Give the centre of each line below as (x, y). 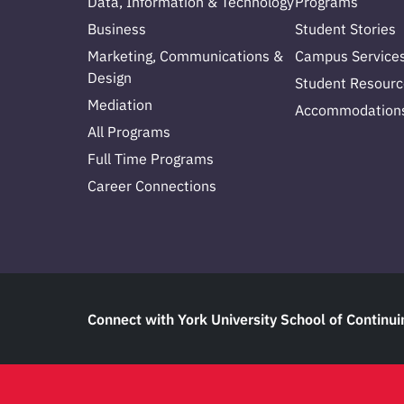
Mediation (120, 105)
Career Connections (152, 186)
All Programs (129, 132)
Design (110, 78)
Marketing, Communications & (185, 56)
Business (117, 29)
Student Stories (345, 29)
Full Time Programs (151, 159)
